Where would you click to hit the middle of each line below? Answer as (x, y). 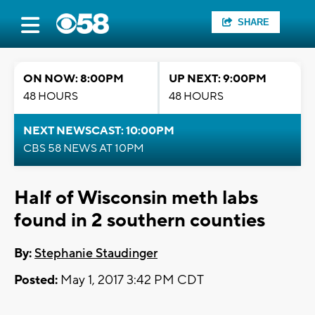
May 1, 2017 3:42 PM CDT (131, 281)
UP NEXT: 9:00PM (218, 79)
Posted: (36, 281)
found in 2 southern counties (140, 220)
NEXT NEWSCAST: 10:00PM (99, 131)
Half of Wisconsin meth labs (136, 198)
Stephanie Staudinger (96, 254)
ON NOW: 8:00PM (73, 79)
